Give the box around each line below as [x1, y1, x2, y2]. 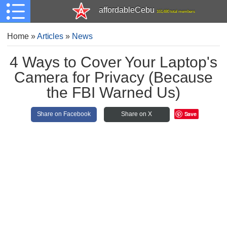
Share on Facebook [36, 110, 91, 118]
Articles [36, 32, 64, 41]
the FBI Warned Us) [47, 83, 180, 101]
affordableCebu [99, 6, 155, 14]
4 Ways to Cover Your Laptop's [10, 53, 217, 70]
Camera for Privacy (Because [14, 68, 213, 86]
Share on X [121, 110, 152, 118]
